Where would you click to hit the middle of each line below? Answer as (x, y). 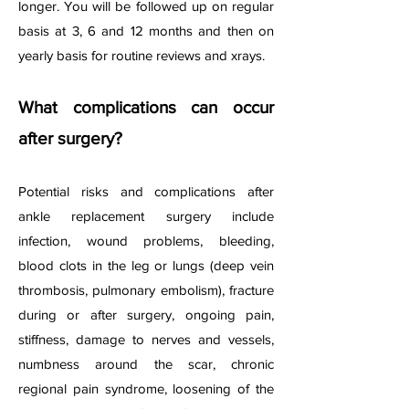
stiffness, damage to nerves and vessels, (146, 339)
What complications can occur (146, 107)
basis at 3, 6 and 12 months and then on (146, 31)
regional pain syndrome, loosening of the (146, 388)
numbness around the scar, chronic (146, 364)
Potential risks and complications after (146, 191)
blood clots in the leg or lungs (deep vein (146, 265)
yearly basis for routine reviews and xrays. (143, 55)
